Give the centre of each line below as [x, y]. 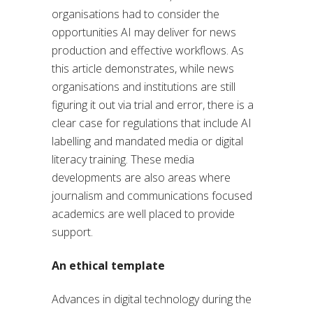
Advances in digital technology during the [152, 299]
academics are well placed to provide [143, 214]
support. [72, 232]
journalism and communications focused [152, 196]
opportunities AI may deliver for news [144, 32]
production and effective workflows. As [148, 51]
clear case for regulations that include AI [152, 123]
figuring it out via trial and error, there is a [153, 105]
